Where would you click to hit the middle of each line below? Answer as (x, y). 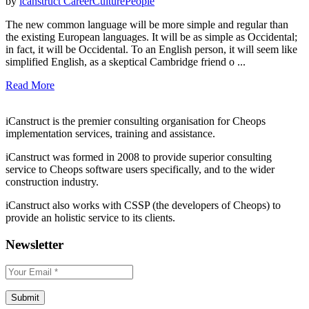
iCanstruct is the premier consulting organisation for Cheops (136, 121)
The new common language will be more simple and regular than (147, 24)
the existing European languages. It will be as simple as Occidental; (151, 37)
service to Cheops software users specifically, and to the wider (140, 169)
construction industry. (52, 181)
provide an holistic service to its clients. (90, 217)
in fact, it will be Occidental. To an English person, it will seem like (151, 49)
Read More (30, 85)
